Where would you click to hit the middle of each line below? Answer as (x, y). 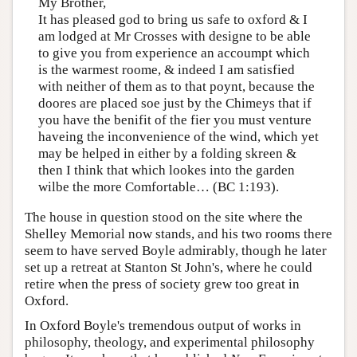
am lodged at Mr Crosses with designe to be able (174, 37)
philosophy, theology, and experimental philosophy (170, 342)
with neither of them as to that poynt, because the (176, 87)
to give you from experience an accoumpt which (174, 53)
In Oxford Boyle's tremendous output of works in (163, 325)
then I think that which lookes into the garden (166, 171)
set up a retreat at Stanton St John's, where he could (169, 267)
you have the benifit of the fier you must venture (175, 120)
